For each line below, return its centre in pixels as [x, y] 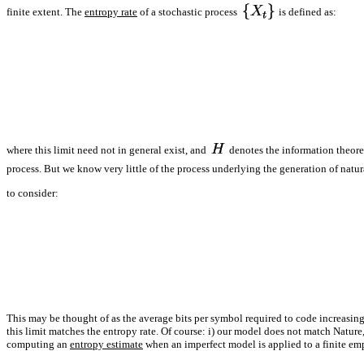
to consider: [32, 193]
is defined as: [306, 11]
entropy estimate [106, 344]
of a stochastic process [188, 11]
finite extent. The [45, 11]
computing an [38, 344]
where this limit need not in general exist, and [108, 150]
